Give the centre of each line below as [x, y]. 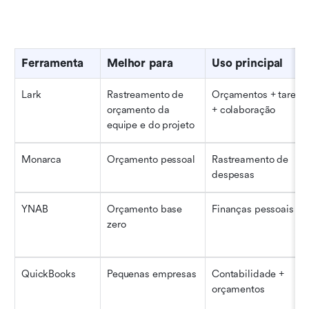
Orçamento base [145, 209]
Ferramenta [52, 63]
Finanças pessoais [253, 209]
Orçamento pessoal [151, 159]
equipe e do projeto [151, 125]
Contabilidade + [248, 274]
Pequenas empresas [152, 274]
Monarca [42, 159]
